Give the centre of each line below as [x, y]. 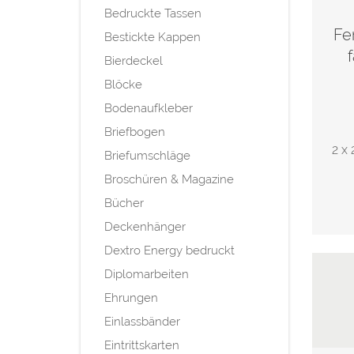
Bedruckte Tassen [153, 13]
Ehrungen [131, 298]
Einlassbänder [142, 321]
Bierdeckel [134, 60]
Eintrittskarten [142, 345]
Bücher [124, 203]
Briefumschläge [147, 155]
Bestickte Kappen [153, 37]
